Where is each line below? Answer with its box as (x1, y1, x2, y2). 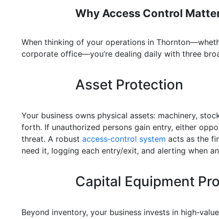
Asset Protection (75, 76, 183, 93)
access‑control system (82, 134, 166, 144)
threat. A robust (22, 134, 82, 144)
